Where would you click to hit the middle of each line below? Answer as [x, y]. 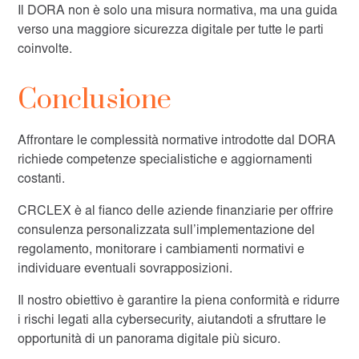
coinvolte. [45, 50]
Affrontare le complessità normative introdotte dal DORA [177, 141]
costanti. [42, 179]
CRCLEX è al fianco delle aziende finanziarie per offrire [176, 212]
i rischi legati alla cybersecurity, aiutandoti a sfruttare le [172, 321]
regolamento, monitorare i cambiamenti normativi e [161, 250]
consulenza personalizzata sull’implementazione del [167, 231]
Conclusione [95, 100]
